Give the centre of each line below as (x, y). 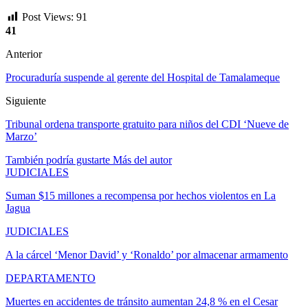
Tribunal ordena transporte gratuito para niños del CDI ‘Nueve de (147, 124)
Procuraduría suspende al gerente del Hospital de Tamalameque (143, 78)
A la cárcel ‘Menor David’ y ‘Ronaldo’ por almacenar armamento (147, 255)
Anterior (24, 54)
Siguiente (26, 101)
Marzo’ (21, 137)
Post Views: (48, 16)
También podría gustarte (58, 160)
